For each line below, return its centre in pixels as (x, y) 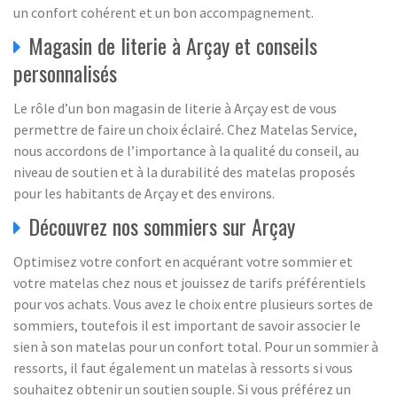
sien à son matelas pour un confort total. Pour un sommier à (196, 346)
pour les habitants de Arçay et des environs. (144, 193)
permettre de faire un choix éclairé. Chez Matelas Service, (185, 129)
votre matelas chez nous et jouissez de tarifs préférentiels (190, 282)
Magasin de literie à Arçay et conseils (173, 45)
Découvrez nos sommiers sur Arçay (162, 226)
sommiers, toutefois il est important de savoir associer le (187, 325)
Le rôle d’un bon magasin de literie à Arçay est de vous (175, 108)
